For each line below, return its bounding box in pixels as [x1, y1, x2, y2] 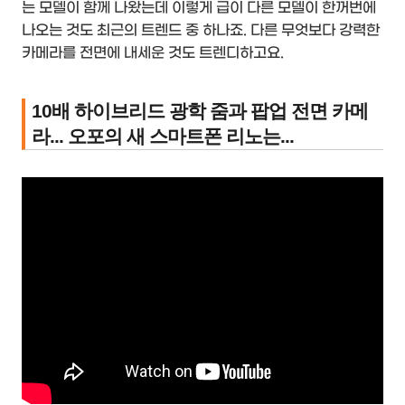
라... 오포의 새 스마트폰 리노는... [32, 126, 294, 148]
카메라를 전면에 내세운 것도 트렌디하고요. [22, 43, 284, 61]
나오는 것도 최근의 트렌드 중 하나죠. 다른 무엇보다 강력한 [22, 21, 380, 39]
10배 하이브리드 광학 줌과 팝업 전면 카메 [32, 100, 368, 123]
